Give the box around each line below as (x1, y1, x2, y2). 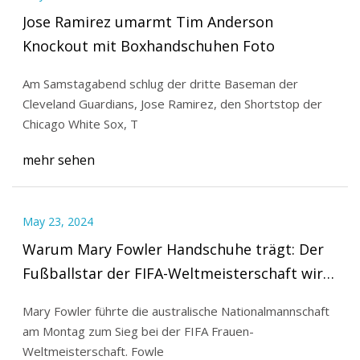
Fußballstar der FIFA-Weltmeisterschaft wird (22, 264, 332, 284)
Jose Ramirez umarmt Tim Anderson (22, 11, 273, 31)
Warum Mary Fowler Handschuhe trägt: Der (22, 239, 324, 260)
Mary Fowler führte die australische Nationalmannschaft (22, 302, 329, 319)
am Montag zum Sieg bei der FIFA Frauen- (22, 322, 254, 339)
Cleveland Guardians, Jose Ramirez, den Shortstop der (22, 95, 322, 112)
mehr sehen (22, 151, 95, 170)
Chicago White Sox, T (22, 115, 138, 132)
